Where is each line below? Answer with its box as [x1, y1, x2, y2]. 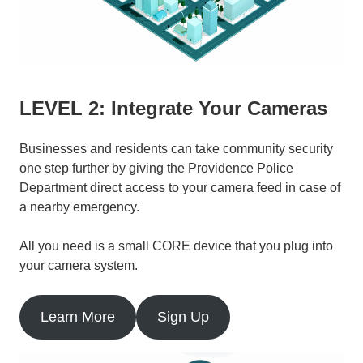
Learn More [40, 308, 115, 325]
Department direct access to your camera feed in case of [19, 180, 340, 194]
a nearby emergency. [19, 199, 139, 214]
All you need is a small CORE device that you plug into [19, 238, 333, 253]
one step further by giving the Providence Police [19, 160, 293, 175]
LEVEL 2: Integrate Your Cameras [19, 96, 327, 119]
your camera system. [19, 258, 138, 272]
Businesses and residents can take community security [19, 141, 333, 156]
